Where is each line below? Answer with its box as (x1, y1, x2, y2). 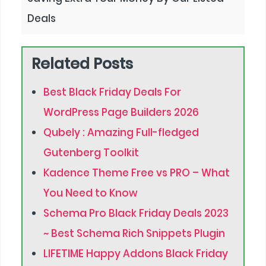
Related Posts (31, 53, 134, 75)
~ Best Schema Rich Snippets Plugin (43, 226, 226, 241)
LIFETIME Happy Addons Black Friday (43, 246, 229, 261)
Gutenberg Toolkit (43, 145, 140, 160)
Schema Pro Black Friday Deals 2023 (43, 206, 229, 221)
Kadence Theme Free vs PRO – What (43, 166, 230, 180)
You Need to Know (43, 186, 138, 201)
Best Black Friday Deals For (43, 85, 182, 100)
